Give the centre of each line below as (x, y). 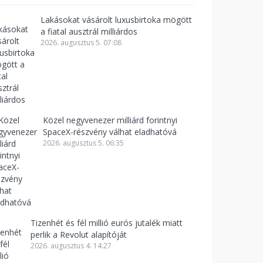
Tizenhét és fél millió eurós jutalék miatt (107, 223)
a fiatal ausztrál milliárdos (89, 31)
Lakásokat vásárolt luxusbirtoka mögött (116, 20)
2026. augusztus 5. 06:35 (83, 143)
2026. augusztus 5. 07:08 (81, 43)
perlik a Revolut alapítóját (79, 235)
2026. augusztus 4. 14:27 (71, 246)
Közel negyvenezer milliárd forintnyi (110, 120)
